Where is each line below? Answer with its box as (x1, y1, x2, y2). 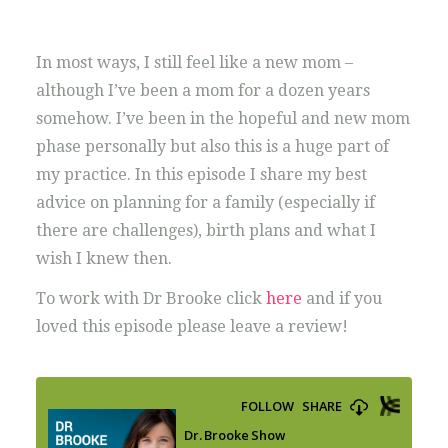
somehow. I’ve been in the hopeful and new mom (35, 109, 410, 128)
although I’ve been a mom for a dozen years (35, 81, 370, 100)
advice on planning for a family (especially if (35, 193, 375, 212)
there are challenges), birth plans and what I (35, 221, 376, 240)
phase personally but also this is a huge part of (35, 137, 389, 156)
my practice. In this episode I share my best (35, 165, 367, 184)
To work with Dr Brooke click (35, 289, 266, 308)
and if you (301, 289, 382, 308)
